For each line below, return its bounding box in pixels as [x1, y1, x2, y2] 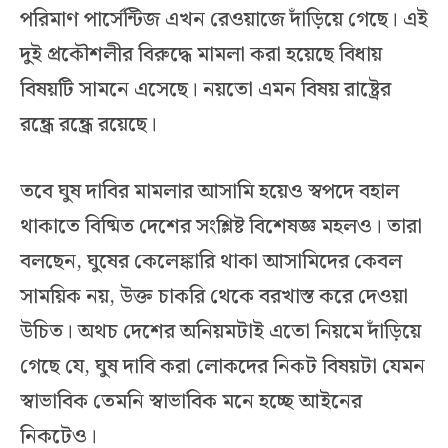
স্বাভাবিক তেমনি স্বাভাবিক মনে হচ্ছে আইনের [20, 385, 362, 420]
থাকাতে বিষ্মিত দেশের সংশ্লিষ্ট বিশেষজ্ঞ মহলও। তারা [20, 210, 422, 245]
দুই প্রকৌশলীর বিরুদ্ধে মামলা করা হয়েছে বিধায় [20, 37, 382, 72]
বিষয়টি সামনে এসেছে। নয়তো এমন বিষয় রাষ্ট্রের [20, 72, 391, 107]
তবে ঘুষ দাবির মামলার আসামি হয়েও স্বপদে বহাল [20, 175, 399, 210]
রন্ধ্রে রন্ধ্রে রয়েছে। [20, 107, 157, 142]
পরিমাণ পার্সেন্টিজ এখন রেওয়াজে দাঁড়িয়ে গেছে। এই [20, 2, 428, 37]
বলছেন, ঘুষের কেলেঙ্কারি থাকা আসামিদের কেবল [20, 245, 402, 280]
